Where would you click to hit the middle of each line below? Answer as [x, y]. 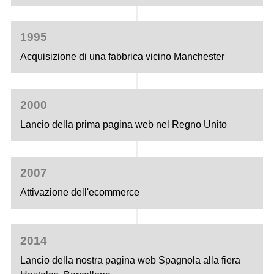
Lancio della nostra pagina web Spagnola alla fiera [131, 260]
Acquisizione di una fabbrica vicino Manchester [123, 56]
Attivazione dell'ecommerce [80, 192]
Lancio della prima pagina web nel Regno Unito [124, 124]
